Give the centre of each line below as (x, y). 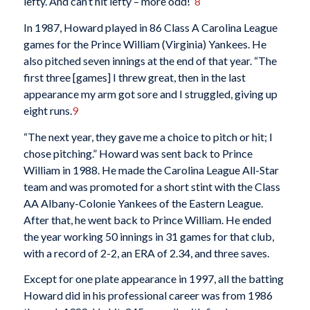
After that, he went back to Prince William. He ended (147, 219)
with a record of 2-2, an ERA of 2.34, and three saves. (146, 253)
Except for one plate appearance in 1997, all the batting (153, 279)
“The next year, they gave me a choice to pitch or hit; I (148, 136)
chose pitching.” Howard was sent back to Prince (138, 153)
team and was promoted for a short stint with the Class (152, 186)
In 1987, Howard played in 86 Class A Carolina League (150, 27)
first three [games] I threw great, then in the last (134, 77)
